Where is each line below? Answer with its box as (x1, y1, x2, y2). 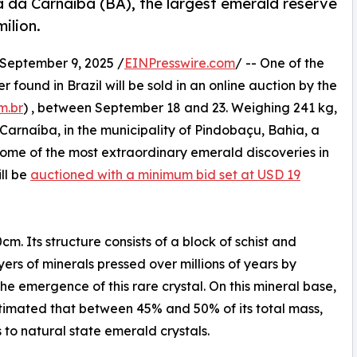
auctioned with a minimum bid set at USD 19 (30, 167, 300, 183)
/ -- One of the (235, 55, 324, 72)
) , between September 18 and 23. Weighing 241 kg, (23, 100, 337, 116)
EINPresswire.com (124, 55, 235, 72)
